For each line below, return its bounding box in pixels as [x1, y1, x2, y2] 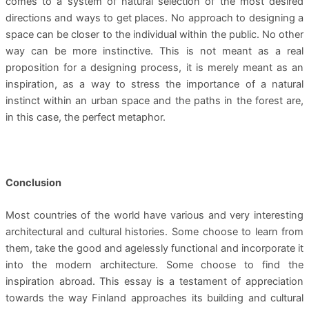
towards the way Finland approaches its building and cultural [5, 292, 304, 305]
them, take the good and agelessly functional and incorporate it [5, 242, 304, 255]
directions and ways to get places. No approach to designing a [5, 12, 304, 25]
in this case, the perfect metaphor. [5, 111, 166, 124]
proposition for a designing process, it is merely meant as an [5, 61, 304, 74]
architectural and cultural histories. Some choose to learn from [5, 226, 304, 239]
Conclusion [5, 176, 61, 189]
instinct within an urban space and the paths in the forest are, [5, 94, 304, 108]
